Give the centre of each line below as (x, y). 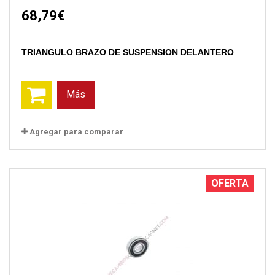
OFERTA (230, 183)
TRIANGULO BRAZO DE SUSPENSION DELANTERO (128, 52)
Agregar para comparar (76, 131)
